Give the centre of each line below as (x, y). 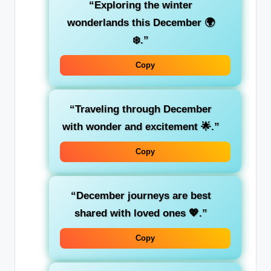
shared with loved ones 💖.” (141, 213)
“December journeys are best (141, 195)
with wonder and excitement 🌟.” (141, 126)
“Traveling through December (141, 109)
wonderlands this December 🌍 (141, 22)
